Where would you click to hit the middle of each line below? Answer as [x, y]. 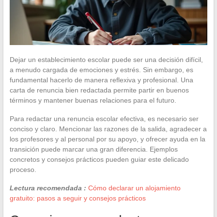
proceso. [23, 169]
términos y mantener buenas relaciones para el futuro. [93, 100]
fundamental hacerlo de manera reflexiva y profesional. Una [101, 80]
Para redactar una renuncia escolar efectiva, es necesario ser [104, 118]
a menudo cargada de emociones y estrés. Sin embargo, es [101, 70]
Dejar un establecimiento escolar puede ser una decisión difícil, [106, 59]
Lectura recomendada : [48, 188]
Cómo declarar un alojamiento [134, 188]
